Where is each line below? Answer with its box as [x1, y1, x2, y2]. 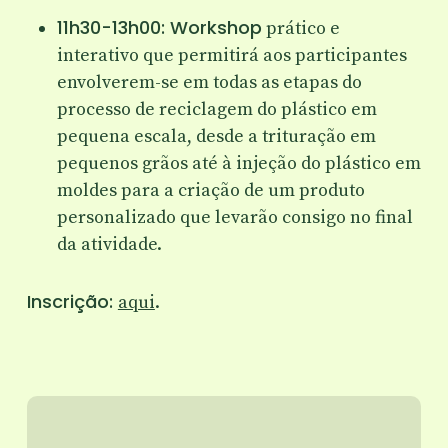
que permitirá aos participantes [138, 43, 407, 67]
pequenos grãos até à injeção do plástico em [56, 151, 421, 175]
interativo [56, 43, 139, 67]
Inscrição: [26, 288, 118, 314]
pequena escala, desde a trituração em [56, 124, 376, 148]
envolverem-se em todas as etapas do [56, 70, 362, 94]
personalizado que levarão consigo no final [56, 205, 413, 229]
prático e [261, 16, 340, 40]
